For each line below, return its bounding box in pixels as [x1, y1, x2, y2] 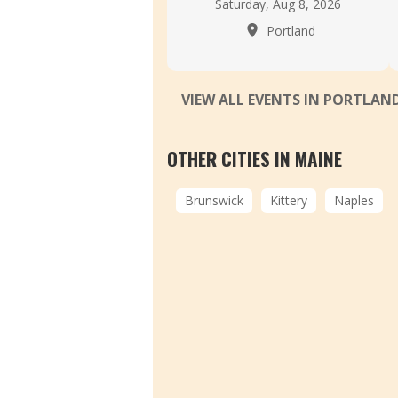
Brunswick [185, 192, 243, 209]
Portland [262, 22, 315, 39]
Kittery [270, 192, 307, 209]
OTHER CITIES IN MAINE [167, 145, 342, 172]
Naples [334, 192, 374, 209]
